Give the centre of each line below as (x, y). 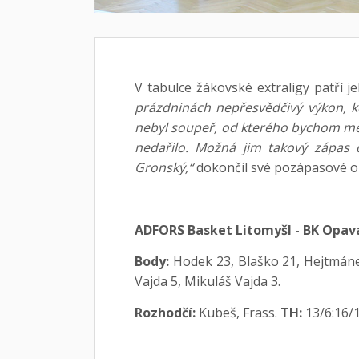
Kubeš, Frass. (238, 312)
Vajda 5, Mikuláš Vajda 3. (208, 281)
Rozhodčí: (165, 312)
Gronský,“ (164, 167)
